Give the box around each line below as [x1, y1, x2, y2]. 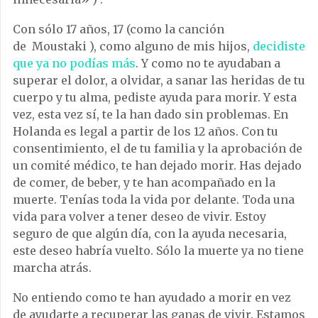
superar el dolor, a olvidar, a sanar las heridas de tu [13, 73, 305, 88]
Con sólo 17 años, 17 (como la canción [13, 22, 224, 37]
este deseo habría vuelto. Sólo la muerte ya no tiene [13, 243, 304, 258]
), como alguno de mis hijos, [87, 39, 253, 54]
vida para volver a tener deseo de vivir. [13, 209, 235, 224]
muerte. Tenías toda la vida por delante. [13, 192, 242, 207]
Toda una [242, 192, 295, 207]
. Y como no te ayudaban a [136, 56, 280, 71]
